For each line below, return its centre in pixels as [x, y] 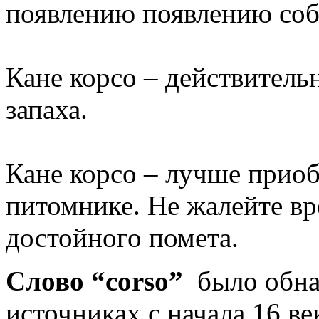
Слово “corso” [94, 281]
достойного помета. [122, 237]
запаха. [47, 109]
